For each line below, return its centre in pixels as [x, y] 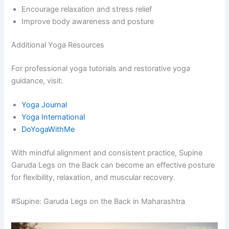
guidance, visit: [37, 81]
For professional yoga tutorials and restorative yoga [101, 68]
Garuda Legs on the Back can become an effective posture [113, 165]
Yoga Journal [44, 105]
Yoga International [53, 117]
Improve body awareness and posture [88, 21]
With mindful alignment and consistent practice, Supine [107, 153]
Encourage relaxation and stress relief [87, 9]
